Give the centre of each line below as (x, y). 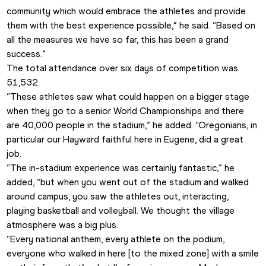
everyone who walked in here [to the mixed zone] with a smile (133, 254)
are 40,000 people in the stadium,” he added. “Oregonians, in (132, 125)
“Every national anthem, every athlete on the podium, (116, 239)
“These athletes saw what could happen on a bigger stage (128, 97)
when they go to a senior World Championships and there (126, 111)
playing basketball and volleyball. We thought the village (121, 211)
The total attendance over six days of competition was (123, 68)
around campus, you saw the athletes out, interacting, (118, 197)
